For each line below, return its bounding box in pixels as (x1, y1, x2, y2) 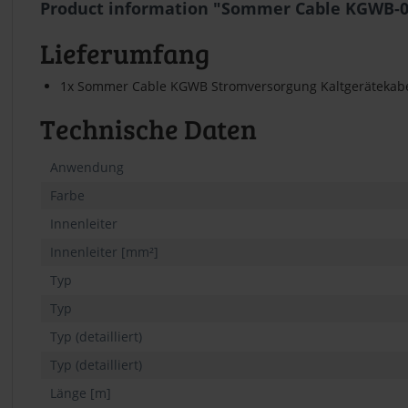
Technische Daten (40, 109, 257, 147)
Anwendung (50, 158, 124, 176)
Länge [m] (50, 383, 111, 402)
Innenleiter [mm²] (50, 242, 158, 260)
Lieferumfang (40, 34, 209, 71)
